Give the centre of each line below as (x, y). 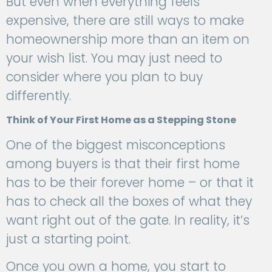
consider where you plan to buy (104, 77)
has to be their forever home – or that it (130, 182)
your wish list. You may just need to (114, 58)
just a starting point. (68, 239)
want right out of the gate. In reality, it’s (128, 220)
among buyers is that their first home (123, 163)
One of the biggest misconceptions (116, 144)
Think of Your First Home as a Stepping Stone (121, 120)
